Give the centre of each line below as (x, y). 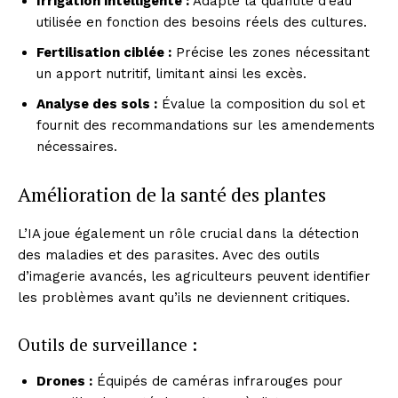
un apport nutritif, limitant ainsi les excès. (171, 73)
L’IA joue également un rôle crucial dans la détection (188, 233)
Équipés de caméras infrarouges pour (218, 381)
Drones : (64, 381)
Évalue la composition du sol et (261, 103)
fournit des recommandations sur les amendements (206, 125)
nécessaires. (77, 146)
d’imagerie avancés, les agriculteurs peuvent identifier (194, 276)
